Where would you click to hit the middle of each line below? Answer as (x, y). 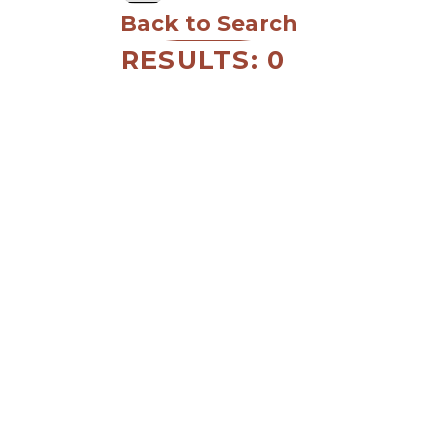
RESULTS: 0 (203, 60)
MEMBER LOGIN (142, 423)
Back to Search (208, 23)
